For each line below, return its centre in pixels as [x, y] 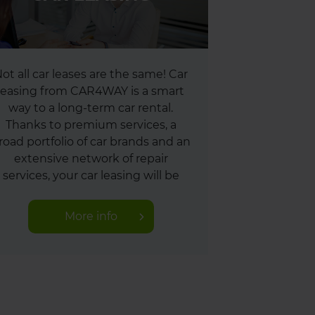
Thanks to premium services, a [91, 125]
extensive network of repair [91, 159]
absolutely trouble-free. [91, 192]
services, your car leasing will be [91, 175]
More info [91, 216]
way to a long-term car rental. [91, 108]
